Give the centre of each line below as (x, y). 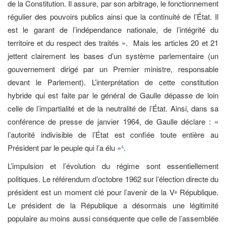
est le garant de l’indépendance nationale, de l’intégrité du (113, 29)
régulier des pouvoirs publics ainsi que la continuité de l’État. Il (113, 16)
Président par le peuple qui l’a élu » (64, 147)
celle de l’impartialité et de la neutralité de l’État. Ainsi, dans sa (113, 108)
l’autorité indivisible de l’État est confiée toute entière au (113, 134)
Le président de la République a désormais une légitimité (113, 205)
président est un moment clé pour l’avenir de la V (91, 192)
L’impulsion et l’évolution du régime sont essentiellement (113, 166)
